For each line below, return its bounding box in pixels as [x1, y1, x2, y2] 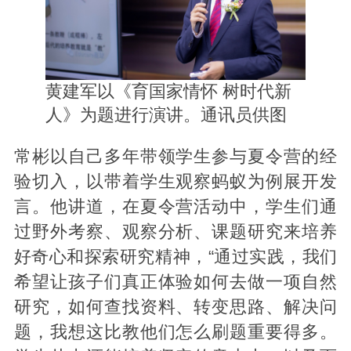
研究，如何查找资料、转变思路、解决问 [13, 297, 338, 317]
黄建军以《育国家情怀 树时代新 [45, 82, 291, 102]
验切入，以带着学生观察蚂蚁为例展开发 [13, 172, 338, 191]
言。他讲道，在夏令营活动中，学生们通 [13, 197, 338, 216]
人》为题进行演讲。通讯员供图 [45, 106, 287, 125]
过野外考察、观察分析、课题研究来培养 [13, 222, 338, 241]
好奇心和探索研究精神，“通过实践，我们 [13, 247, 338, 266]
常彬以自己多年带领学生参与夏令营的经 [13, 147, 338, 166]
